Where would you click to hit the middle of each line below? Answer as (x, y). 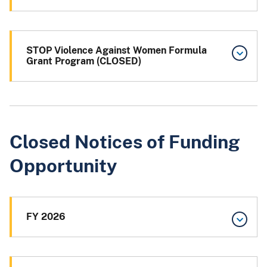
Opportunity (63, 165)
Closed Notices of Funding (125, 141)
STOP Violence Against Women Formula (117, 50)
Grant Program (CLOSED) (84, 61)
